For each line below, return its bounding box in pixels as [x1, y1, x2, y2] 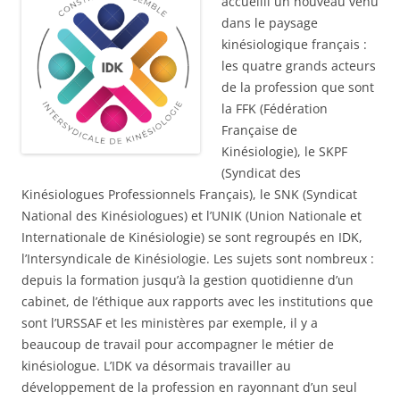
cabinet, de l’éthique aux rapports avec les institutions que [21, 293, 373, 311]
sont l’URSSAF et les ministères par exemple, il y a [21, 314, 318, 332]
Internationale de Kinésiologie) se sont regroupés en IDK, [21, 229, 362, 246]
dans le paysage [221, 14, 318, 32]
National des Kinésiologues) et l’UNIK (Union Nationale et [21, 207, 362, 225]
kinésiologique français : [221, 36, 367, 54]
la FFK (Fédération [221, 100, 328, 118]
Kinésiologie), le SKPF [221, 143, 347, 161]
